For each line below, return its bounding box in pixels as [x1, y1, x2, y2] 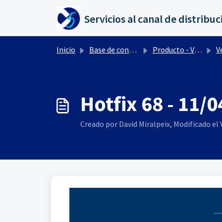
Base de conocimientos [89, 45, 129, 55]
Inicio [56, 45, 75, 55]
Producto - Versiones [153, 45, 194, 55]
